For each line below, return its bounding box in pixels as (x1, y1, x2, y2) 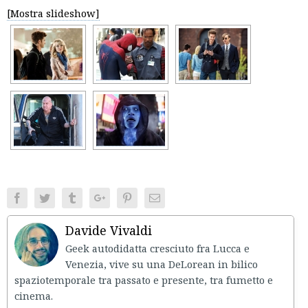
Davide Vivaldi (65, 221, 152, 239)
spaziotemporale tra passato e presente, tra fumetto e (14, 272, 273, 287)
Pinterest (132, 191, 169, 203)
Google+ (104, 191, 143, 203)
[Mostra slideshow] (7, 5, 100, 20)
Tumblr (77, 191, 109, 203)
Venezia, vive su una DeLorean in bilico (65, 256, 258, 271)
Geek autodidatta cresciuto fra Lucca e (65, 241, 250, 255)
